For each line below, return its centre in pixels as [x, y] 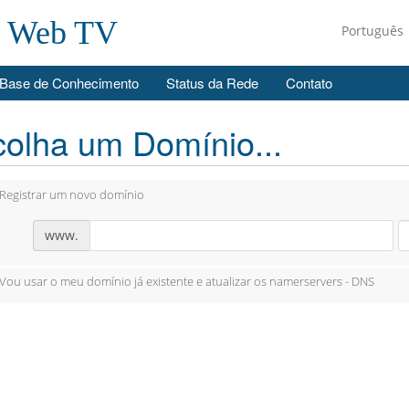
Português [374, 31]
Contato [309, 83]
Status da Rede [212, 83]
